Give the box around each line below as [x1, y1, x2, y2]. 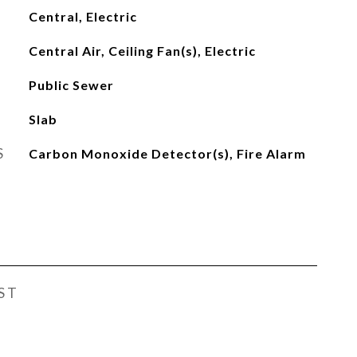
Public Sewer [28, 77, 114, 92]
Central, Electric [28, 9, 137, 24]
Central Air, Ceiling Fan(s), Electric [28, 43, 256, 58]
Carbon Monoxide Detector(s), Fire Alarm [28, 146, 306, 161]
